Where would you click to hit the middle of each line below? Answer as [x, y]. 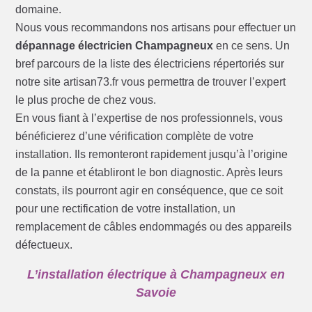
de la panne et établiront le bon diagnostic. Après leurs [149, 173]
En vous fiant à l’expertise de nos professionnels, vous [149, 118]
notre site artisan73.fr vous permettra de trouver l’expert [151, 82]
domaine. [39, 10]
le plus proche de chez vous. [86, 100]
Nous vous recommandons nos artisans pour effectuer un [156, 28]
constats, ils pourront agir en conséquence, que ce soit [149, 191]
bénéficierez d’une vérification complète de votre [135, 136]
